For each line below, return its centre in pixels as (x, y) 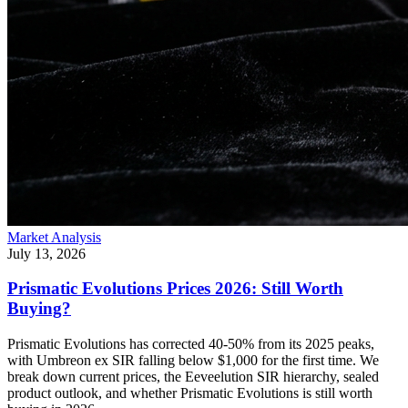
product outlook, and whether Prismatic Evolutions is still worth (190, 393)
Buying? (39, 309)
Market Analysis (54, 237)
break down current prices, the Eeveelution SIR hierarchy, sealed (193, 377)
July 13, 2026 (46, 253)
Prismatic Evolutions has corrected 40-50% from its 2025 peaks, (191, 344)
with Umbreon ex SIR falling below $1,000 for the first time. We (193, 361)
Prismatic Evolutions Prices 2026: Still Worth (175, 289)
